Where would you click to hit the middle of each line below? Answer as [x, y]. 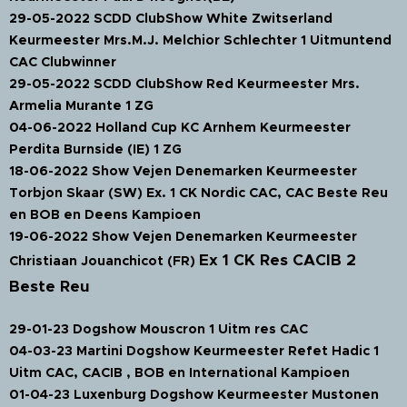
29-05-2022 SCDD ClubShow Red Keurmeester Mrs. [184, 83]
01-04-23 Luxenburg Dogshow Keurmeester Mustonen [194, 394]
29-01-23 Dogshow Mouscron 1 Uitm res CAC [159, 328]
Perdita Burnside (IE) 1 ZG [95, 149]
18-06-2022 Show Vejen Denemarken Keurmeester [183, 170]
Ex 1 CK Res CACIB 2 [278, 259]
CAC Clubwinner [63, 61]
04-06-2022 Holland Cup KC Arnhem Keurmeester [180, 127]
